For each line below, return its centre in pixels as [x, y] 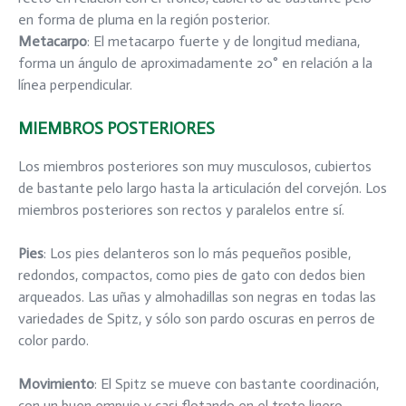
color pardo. [53, 340]
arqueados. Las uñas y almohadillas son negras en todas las [197, 296]
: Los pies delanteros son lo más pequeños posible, [197, 253]
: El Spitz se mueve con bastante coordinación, [237, 383]
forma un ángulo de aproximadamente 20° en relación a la [195, 63]
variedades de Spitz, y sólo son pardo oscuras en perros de [197, 318]
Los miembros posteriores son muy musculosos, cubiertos [195, 166]
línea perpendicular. [75, 84]
